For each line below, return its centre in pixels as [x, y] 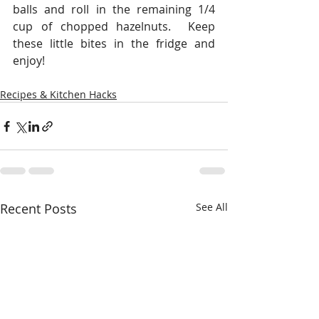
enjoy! [29, 61]
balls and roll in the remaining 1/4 [114, 9]
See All [212, 207]
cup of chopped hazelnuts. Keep [114, 26]
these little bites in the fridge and [114, 43]
